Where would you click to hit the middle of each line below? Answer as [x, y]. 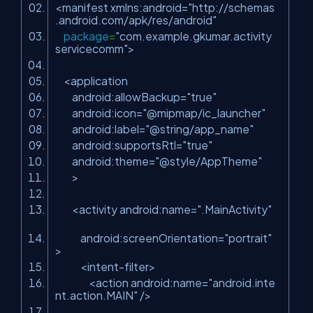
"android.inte [242, 283]
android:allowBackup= [121, 97]
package [86, 36]
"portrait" [248, 238]
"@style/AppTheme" [209, 161]
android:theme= [105, 161]
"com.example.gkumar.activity [194, 36]
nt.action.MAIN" [96, 295]
